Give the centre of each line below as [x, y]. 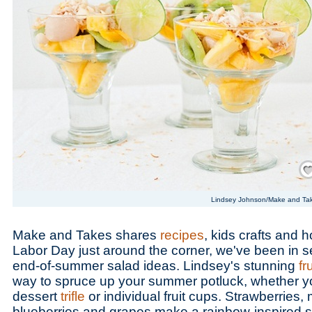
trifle [73, 296]
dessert [37, 296]
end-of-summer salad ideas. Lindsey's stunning [156, 266]
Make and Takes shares [86, 235]
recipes [182, 235]
